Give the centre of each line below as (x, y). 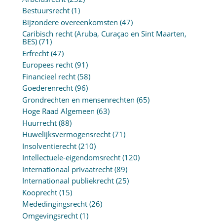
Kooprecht (39, 192)
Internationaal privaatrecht (67, 169)
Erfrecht (35, 53)
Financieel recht (49, 76)
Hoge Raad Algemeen (58, 111)
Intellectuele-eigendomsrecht (71, 158)
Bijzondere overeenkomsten (70, 22)
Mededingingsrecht (55, 204)
